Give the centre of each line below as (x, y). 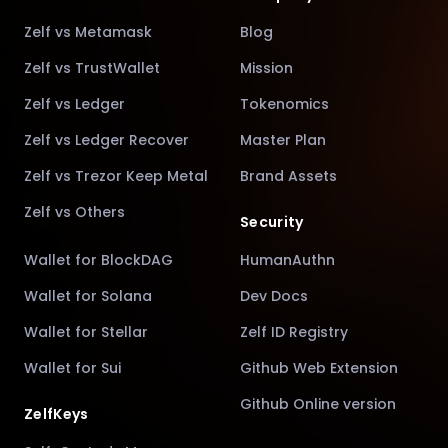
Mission (266, 67)
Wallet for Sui (72, 367)
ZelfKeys (56, 413)
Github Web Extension (319, 367)
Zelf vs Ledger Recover (106, 139)
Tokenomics (284, 103)
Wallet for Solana (88, 295)
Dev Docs (274, 295)
